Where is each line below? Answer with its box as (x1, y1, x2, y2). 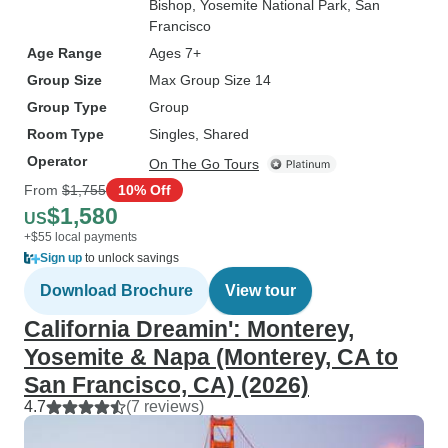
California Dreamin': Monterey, (24, 316, 354, 342)
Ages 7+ (149, 45, 201, 61)
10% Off (118, 181, 171, 198)
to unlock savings (82, 251, 179, 265)
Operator (27, 153, 87, 169)
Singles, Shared (149, 126, 249, 142)
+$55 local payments (24, 230, 137, 244)
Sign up (40, 251, 82, 265)
